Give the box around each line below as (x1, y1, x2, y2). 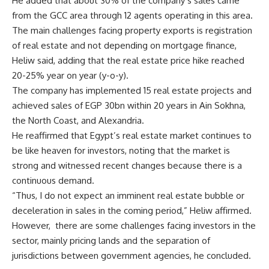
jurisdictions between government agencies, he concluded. (12, 249, 251, 261)
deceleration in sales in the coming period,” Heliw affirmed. (12, 204, 252, 216)
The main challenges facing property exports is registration (12, 24, 252, 36)
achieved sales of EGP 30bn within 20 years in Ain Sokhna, (12, 99, 246, 111)
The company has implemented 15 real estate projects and (12, 84, 252, 96)
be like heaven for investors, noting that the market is (12, 144, 230, 156)
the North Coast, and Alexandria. (12, 114, 144, 126)
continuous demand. (12, 174, 94, 186)
